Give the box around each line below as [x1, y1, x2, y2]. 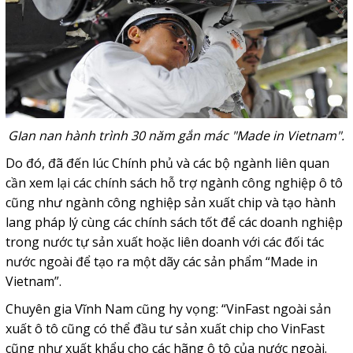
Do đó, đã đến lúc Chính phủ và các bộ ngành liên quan [5, 154, 329, 173]
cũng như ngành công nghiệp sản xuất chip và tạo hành [5, 194, 336, 212]
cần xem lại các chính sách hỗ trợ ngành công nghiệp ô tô [5, 174, 343, 192]
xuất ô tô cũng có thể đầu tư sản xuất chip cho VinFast [5, 320, 325, 338]
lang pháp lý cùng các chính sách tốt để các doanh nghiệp [5, 214, 343, 232]
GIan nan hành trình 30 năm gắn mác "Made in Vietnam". [8, 127, 345, 145]
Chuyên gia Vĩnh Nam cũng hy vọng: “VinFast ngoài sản [5, 300, 331, 318]
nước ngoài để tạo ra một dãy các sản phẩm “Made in [5, 253, 318, 271]
